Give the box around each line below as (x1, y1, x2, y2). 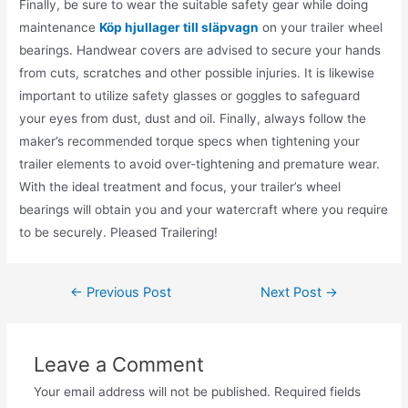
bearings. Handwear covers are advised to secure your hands (19, 43, 382, 58)
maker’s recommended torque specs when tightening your (19, 134, 361, 149)
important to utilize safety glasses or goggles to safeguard (19, 88, 361, 104)
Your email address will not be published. (33, 384, 270, 400)
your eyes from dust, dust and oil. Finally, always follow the (19, 111, 367, 127)
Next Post (260, 284, 326, 301)
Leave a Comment (33, 352, 204, 377)
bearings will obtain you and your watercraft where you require (19, 202, 389, 218)
